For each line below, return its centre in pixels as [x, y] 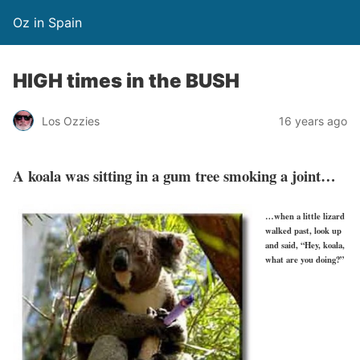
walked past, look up [303, 230]
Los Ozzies [71, 121]
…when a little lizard [305, 216]
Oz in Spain [47, 22]
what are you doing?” [305, 259]
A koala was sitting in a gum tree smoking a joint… [174, 175]
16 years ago [313, 121]
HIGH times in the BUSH [126, 81]
